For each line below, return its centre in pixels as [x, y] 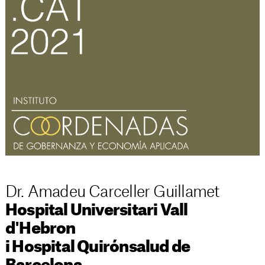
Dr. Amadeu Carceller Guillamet [112, 192]
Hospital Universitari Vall [96, 210]
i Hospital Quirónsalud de [98, 247]
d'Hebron [40, 229]
